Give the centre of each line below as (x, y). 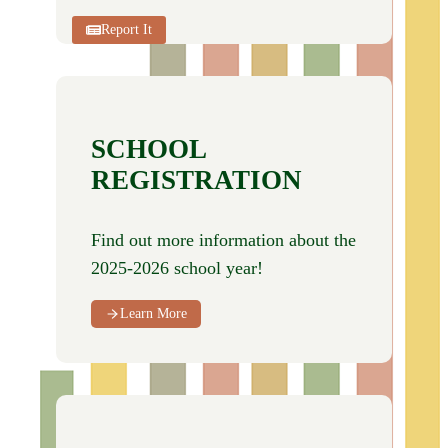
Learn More (153, 313)
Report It (126, 29)
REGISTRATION (196, 179)
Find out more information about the (223, 240)
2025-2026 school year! (177, 268)
